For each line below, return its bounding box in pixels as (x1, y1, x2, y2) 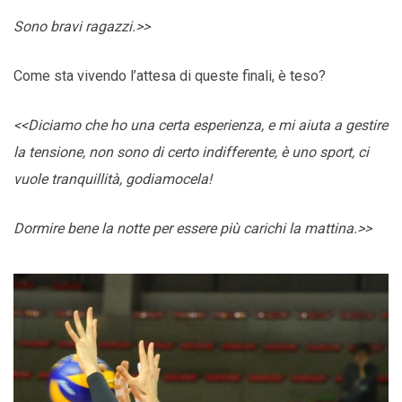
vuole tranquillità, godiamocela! (13, 170, 212, 188)
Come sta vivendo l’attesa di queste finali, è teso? (13, 67, 326, 85)
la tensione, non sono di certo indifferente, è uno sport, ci (13, 144, 369, 162)
